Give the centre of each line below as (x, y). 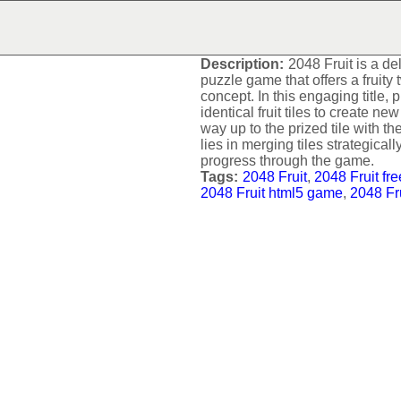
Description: (242, 64)
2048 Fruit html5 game (272, 193)
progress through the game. (287, 161)
